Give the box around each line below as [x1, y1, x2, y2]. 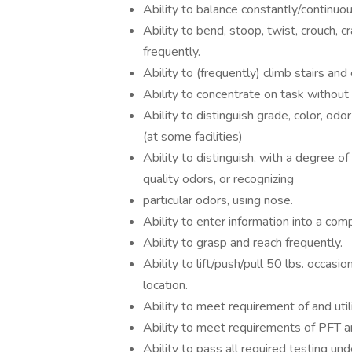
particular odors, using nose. [143, 192, 293, 209]
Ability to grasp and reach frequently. [143, 234, 343, 251]
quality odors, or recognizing [143, 170, 294, 188]
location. [143, 277, 188, 294]
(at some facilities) [143, 128, 243, 145]
